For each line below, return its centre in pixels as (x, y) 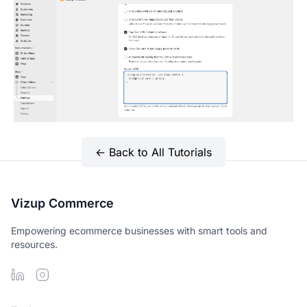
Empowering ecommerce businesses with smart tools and (139, 230)
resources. (34, 244)
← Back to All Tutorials (153, 152)
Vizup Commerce (62, 203)
